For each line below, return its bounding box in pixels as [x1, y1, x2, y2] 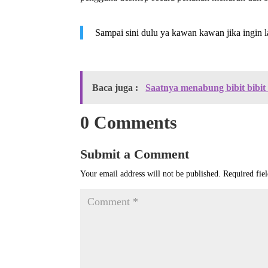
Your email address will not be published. [80, 169, 221, 178]
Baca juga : [92, 82, 141, 93]
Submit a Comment [80, 146, 190, 162]
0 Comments [80, 112, 178, 132]
